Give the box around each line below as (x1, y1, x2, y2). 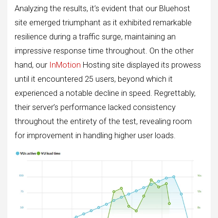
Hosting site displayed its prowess (81, 60, 201, 70)
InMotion (49, 60, 81, 70)
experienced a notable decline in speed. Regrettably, (15, 88, 196, 98)
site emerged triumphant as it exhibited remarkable (15, 18, 192, 27)
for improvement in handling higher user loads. (15, 130, 176, 140)
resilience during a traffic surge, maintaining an (15, 32, 176, 41)
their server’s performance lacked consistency (15, 102, 176, 112)
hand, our (15, 60, 49, 70)
